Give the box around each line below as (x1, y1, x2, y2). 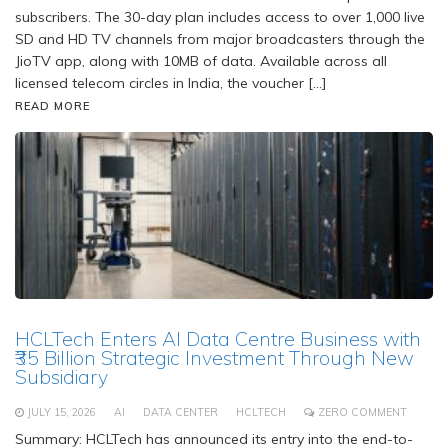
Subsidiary (15, 364, 108, 390)
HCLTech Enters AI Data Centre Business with (15, 326, 421, 352)
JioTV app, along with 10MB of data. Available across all (15, 52, 387, 71)
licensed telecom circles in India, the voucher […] (15, 74, 327, 93)
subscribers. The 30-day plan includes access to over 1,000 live (15, 8, 425, 27)
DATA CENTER (143, 405, 218, 420)
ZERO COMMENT (318, 405, 407, 420)
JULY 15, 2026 (27, 405, 96, 420)
